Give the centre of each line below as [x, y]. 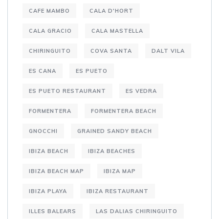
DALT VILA [168, 51]
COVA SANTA [111, 51]
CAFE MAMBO [49, 11]
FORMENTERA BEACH [124, 111]
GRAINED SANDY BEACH [115, 131]
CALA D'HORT [111, 11]
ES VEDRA [141, 91]
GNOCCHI [43, 131]
